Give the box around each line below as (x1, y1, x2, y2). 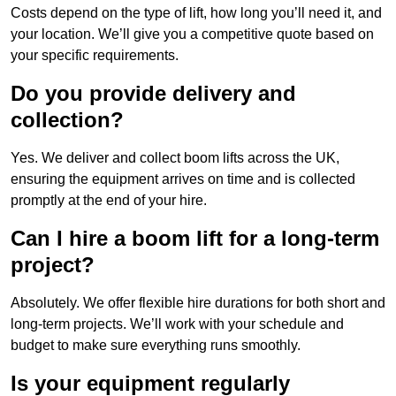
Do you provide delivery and (11, 81, 296, 106)
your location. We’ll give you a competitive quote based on (11, 27, 374, 42)
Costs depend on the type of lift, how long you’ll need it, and (11, 5, 382, 21)
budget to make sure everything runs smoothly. (11, 338, 301, 354)
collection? (11, 108, 124, 133)
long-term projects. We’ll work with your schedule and (11, 316, 344, 332)
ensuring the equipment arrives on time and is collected (11, 171, 355, 187)
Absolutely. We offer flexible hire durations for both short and (11, 295, 385, 311)
